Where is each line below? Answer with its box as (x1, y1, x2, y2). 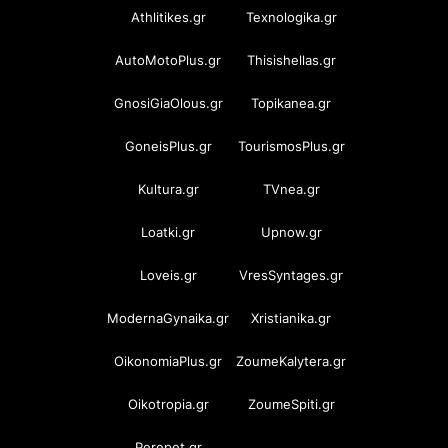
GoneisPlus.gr (124, 137, 212, 154)
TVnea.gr (262, 180, 320, 197)
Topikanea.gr (251, 94, 332, 111)
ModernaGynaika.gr (107, 309, 230, 326)
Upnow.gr (260, 223, 322, 240)
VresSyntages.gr (239, 266, 344, 283)
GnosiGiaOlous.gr (113, 94, 223, 111)
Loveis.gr (139, 266, 197, 283)
